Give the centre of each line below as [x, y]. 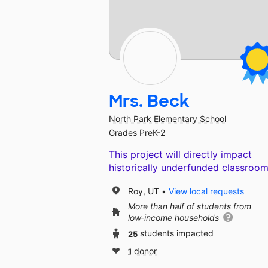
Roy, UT [144, 191]
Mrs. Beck [149, 102]
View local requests [206, 191]
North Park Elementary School [167, 119]
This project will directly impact [180, 155]
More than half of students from [190, 206]
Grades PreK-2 [137, 133]
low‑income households [175, 218]
